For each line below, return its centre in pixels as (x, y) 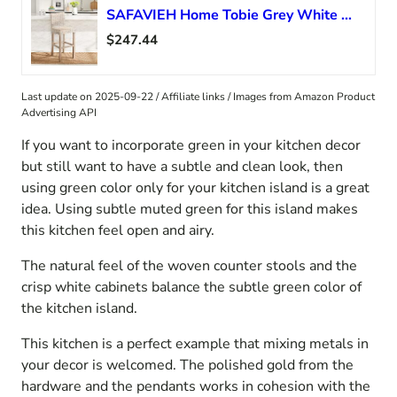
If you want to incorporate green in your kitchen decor (191, 146)
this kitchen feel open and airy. (118, 231)
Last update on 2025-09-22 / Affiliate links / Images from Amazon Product (198, 97)
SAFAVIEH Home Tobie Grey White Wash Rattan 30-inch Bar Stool (346, 16)
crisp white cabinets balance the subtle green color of (191, 288)
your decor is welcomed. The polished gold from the (187, 366)
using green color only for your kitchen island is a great (195, 188)
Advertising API (59, 113)
